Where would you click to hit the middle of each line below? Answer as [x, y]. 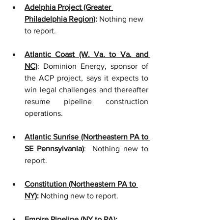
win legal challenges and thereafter [86, 90]
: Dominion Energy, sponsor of [93, 66]
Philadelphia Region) [60, 19]
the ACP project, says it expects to [86, 78]
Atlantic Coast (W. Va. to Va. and [86, 54]
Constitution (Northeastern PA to [81, 184]
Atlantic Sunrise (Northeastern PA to [86, 137]
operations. [44, 113]
